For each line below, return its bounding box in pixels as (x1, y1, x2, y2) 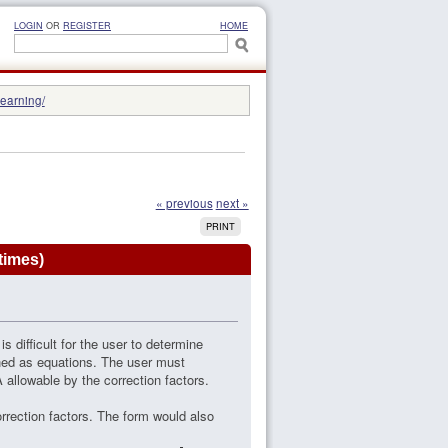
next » (215, 195, 249, 212)
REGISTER (63, 19, 111, 32)
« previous (155, 195, 213, 212)
